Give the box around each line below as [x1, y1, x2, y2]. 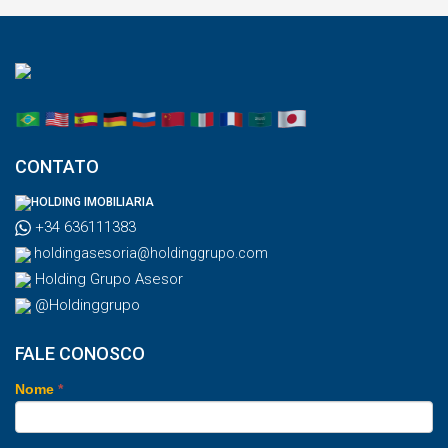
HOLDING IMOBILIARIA [31, 195, 154, 210]
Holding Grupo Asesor [31, 270, 183, 289]
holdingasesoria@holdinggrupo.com [31, 245, 268, 262]
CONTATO [15, 156, 99, 178]
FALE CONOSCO [15, 343, 145, 365]
